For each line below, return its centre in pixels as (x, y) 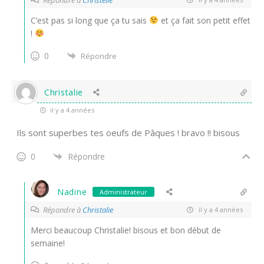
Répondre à (63, 209)
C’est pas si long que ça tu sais (90, 20)
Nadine (72, 192)
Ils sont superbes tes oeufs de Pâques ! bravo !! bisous (128, 132)
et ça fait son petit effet (204, 20)
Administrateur (124, 192)
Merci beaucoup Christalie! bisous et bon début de (126, 230)
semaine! (48, 243)
